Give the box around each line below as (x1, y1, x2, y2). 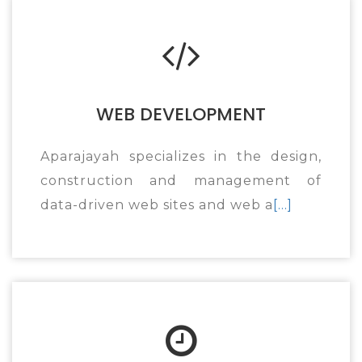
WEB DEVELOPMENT (96, 102, 266, 127)
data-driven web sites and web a (40, 197, 273, 213)
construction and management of (40, 173, 322, 188)
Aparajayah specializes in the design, (40, 149, 322, 164)
